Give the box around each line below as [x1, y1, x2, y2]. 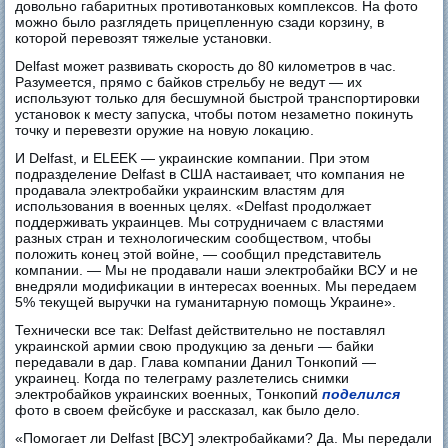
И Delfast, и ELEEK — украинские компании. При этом [15, 149, 371, 166]
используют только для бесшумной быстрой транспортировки [15, 89, 421, 106]
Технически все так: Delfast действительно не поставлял [15, 321, 386, 338]
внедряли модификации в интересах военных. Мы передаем [15, 277, 418, 294]
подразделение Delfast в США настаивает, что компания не [15, 165, 406, 182]
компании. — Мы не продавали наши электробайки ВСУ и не [15, 261, 419, 278]
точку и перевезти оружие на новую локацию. [15, 121, 315, 138]
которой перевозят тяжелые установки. [15, 29, 273, 46]
